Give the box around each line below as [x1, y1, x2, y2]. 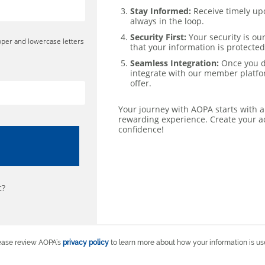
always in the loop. [130, 15, 204, 27]
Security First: [130, 31, 186, 43]
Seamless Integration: [130, 57, 219, 69]
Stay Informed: [130, 5, 191, 17]
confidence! [118, 123, 164, 135]
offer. [130, 77, 151, 89]
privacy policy [63, 238, 109, 247]
